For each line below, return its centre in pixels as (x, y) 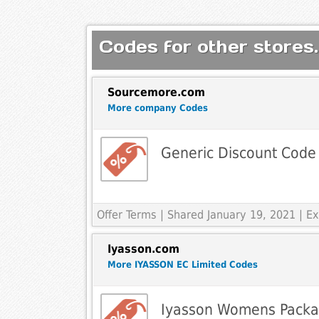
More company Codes (157, 108)
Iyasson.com (143, 249)
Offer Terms (126, 215)
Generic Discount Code (238, 153)
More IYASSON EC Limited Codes (182, 265)
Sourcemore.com (156, 93)
